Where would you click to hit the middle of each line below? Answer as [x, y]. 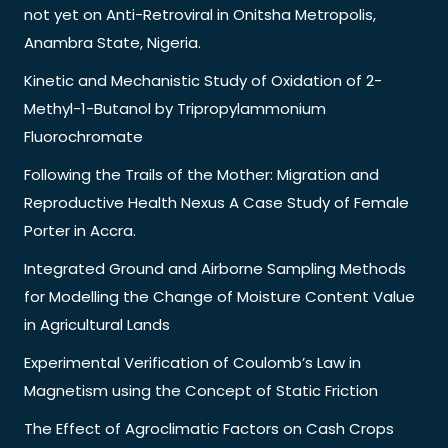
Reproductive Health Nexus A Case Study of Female [216, 202]
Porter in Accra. [80, 230]
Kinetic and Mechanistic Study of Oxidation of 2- [203, 80]
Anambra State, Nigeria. [112, 42]
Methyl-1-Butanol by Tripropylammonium [175, 108]
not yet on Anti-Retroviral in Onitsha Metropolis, [200, 14]
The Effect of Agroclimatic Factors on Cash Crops [209, 428]
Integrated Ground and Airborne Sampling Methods [215, 268]
